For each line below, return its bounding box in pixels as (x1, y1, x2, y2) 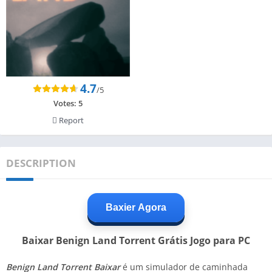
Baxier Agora (106, 202, 166, 212)
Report (57, 114, 84, 126)
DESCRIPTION (6, 155, 76, 170)
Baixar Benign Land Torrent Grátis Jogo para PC (22, 233, 250, 247)
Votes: (53, 97, 78, 109)
